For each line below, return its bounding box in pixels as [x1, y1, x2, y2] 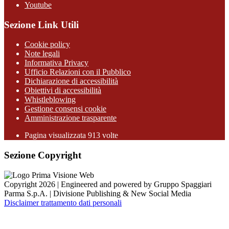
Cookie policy [25, 40, 70, 49]
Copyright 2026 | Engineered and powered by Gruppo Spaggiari [4, 179, 212, 189]
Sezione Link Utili [4, 19, 79, 30]
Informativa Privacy [25, 58, 88, 67]
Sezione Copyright [4, 150, 81, 161]
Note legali [25, 49, 60, 58]
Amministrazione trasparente [25, 113, 117, 123]
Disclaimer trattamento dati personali [4, 198, 122, 207]
